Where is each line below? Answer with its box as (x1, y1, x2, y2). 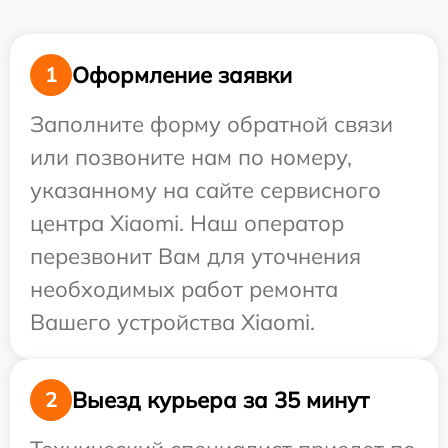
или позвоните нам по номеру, (30, 143, 352, 171)
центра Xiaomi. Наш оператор (30, 209, 344, 237)
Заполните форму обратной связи (30, 110, 393, 138)
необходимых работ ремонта (30, 275, 338, 303)
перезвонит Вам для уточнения (30, 242, 361, 270)
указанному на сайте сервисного (30, 176, 381, 204)
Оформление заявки (72, 60, 292, 89)
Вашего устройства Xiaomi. (30, 308, 315, 336)
